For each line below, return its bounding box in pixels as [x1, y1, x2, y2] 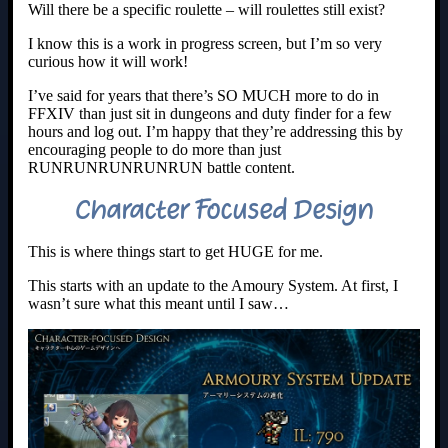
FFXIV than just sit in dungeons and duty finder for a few [28, 104, 392, 122]
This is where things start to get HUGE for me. [28, 242, 323, 260]
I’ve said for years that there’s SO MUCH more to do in [28, 86, 379, 104]
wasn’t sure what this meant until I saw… [28, 294, 289, 312]
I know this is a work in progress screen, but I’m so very [28, 34, 382, 52]
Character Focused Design [75, 192, 373, 227]
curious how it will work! [28, 52, 188, 70]
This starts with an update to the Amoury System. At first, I [28, 276, 398, 294]
